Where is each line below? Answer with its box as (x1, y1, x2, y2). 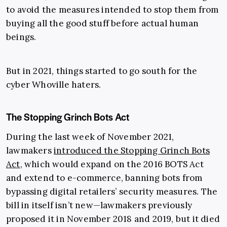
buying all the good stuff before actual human (6, 18, 199, 29)
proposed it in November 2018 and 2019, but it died (6, 213, 220, 225)
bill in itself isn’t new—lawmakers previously (6, 200, 193, 211)
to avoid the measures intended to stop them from (6, 4, 219, 16)
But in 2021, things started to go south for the (6, 65, 198, 77)
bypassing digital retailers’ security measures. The (6, 186, 218, 198)
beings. (6, 31, 36, 43)
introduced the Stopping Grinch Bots (54, 145, 210, 157)
